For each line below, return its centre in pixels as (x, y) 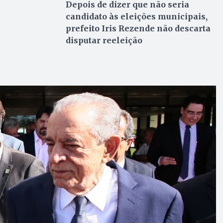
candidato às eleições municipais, (136, 16)
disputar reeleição (104, 40)
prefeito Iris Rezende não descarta (138, 28)
